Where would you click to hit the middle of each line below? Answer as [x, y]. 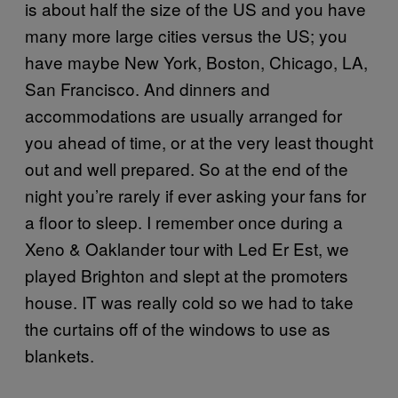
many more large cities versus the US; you [186, 35]
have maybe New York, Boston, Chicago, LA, [196, 61]
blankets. [60, 354]
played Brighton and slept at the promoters [187, 275]
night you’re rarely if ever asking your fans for [195, 195]
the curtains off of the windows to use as [178, 328]
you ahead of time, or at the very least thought [199, 141]
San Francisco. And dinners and [147, 88]
